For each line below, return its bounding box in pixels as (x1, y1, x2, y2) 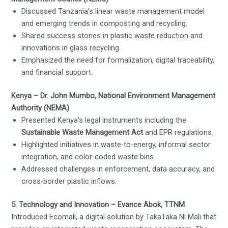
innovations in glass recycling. (21, 43, 121, 53)
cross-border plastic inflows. (21, 177, 117, 186)
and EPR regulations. (143, 128, 214, 137)
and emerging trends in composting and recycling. (21, 19, 188, 28)
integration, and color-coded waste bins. (21, 152, 156, 162)
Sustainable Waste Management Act (21, 128, 144, 137)
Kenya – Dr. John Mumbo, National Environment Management (11, 91, 216, 101)
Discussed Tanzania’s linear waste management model (21, 7, 205, 16)
